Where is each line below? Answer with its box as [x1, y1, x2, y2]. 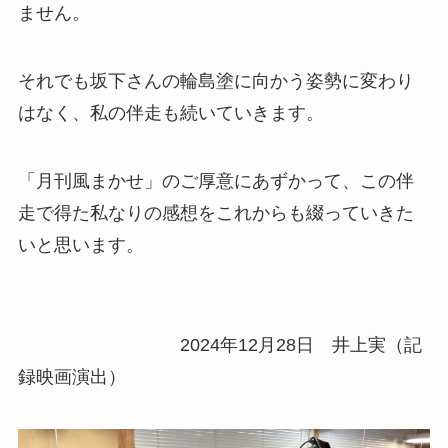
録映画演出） [17, 366, 126, 387]
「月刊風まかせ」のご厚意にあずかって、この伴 [17, 170, 414, 191]
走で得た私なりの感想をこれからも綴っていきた [17, 202, 414, 223]
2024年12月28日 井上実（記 [17, 334, 422, 355]
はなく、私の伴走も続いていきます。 [17, 103, 324, 124]
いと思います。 [17, 234, 144, 255]
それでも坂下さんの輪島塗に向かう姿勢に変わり [17, 71, 414, 92]
